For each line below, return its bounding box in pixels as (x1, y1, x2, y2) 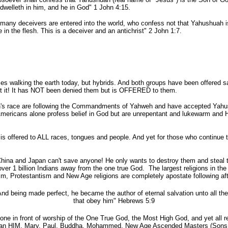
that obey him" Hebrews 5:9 (73, 197, 155, 205)
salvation (167, 189, 193, 197)
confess (140, 19, 164, 27)
